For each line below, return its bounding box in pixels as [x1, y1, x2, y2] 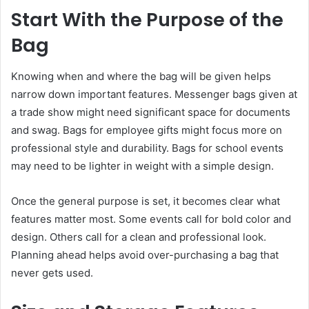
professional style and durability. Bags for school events [11, 141, 283, 154]
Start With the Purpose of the [11, 7, 283, 33]
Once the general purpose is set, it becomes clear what [11, 194, 280, 208]
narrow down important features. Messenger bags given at [11, 87, 297, 101]
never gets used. [11, 266, 93, 279]
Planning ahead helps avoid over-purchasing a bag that [11, 248, 279, 261]
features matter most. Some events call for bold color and [11, 212, 291, 226]
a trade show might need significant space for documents [11, 105, 290, 119]
